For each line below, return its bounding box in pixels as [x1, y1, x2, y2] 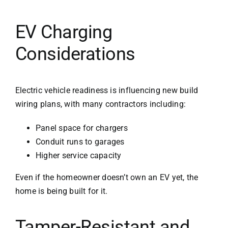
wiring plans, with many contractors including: [15, 99, 186, 109]
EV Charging [15, 21, 112, 43]
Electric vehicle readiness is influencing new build [15, 85, 198, 96]
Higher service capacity [35, 151, 122, 161]
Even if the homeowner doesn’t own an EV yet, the [15, 173, 198, 183]
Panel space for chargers [35, 123, 128, 133]
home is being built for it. [15, 186, 108, 196]
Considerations [15, 43, 135, 65]
